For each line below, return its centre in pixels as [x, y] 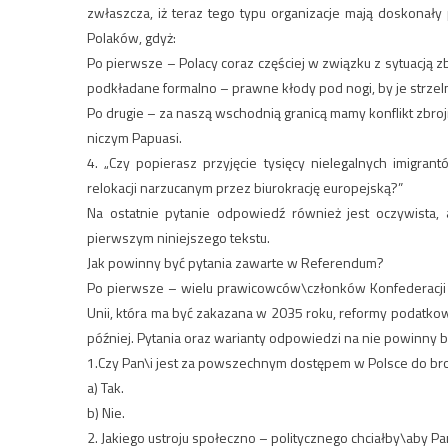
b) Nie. [106, 413]
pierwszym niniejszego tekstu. [178, 238]
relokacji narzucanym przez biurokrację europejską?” [245, 188]
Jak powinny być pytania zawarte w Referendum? [235, 263]
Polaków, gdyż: [131, 38]
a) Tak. [105, 388]
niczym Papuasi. [134, 138]
